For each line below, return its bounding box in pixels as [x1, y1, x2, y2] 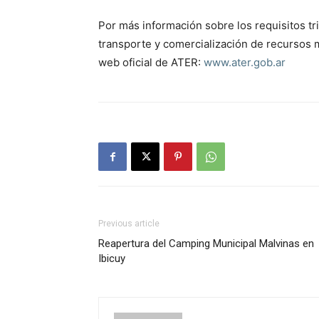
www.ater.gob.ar [204, 56, 286, 69]
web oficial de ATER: [98, 56, 204, 69]
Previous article [98, 219, 159, 229]
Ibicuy [98, 252, 125, 265]
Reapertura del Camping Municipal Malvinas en [98, 237, 314, 250]
